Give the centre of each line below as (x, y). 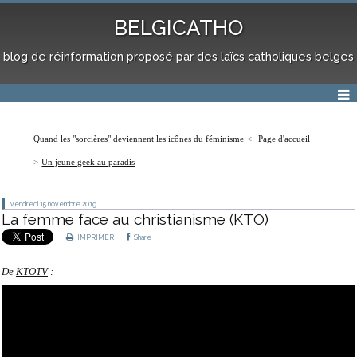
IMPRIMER (95, 237)
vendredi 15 (28, 204)
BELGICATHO (178, 28)
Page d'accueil (284, 139)
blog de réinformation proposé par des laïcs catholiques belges (178, 56)
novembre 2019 (72, 204)
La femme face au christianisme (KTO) (135, 220)
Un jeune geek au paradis (88, 161)
